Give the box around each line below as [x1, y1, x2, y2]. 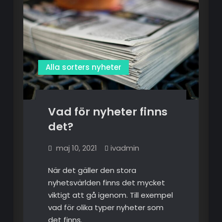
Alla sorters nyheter [45, 61, 121, 72]
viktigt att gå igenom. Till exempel [48, 189, 173, 200]
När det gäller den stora [48, 165, 136, 175]
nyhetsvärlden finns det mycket [48, 177, 165, 188]
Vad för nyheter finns [48, 104, 167, 119]
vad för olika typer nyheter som [48, 202, 164, 213]
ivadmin [110, 142, 139, 153]
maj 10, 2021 [55, 142, 97, 153]
